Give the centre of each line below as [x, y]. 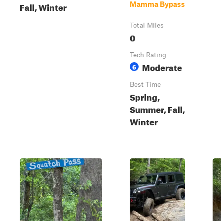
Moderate [162, 66]
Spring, [145, 96]
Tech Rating [148, 55]
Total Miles [147, 25]
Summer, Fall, [157, 108]
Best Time [145, 84]
